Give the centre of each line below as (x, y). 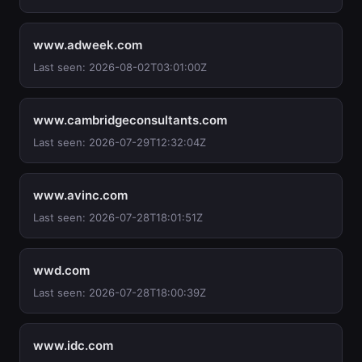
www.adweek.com (88, 45)
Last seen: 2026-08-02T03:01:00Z (120, 67)
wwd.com (61, 270)
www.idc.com (73, 345)
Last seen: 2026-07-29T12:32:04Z (120, 142)
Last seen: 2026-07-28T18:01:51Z (118, 217)
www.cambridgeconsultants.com (130, 120)
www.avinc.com (80, 195)
